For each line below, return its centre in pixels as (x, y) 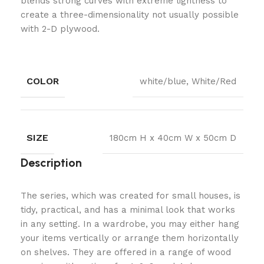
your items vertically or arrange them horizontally (130, 238)
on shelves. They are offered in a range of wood (126, 252)
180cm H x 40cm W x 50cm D (173, 138)
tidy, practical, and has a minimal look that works (128, 210)
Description (51, 163)
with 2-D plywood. (60, 29)
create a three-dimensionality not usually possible (130, 15)
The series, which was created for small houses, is (131, 196)
